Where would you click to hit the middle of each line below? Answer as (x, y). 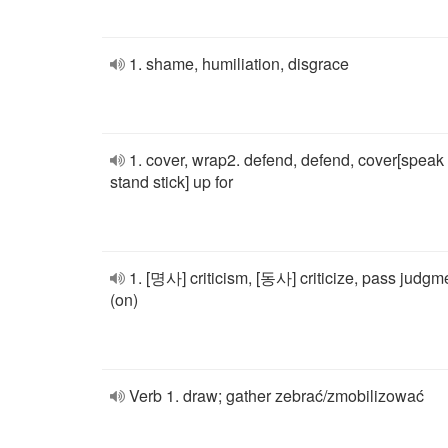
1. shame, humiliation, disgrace (239, 63)
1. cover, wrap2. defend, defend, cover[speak (286, 159)
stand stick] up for (171, 181)
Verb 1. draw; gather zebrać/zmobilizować (276, 395)
